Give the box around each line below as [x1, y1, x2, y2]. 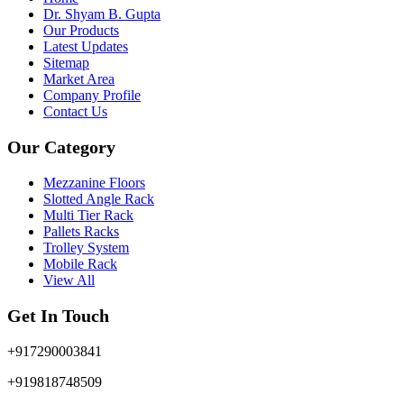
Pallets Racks [43, 223, 119, 239]
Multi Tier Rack [43, 207, 133, 223]
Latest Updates [43, 38, 128, 54]
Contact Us [43, 103, 107, 119]
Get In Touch [7, 305, 109, 326]
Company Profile [43, 87, 141, 103]
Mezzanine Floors [43, 174, 145, 190]
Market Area [43, 70, 115, 87]
